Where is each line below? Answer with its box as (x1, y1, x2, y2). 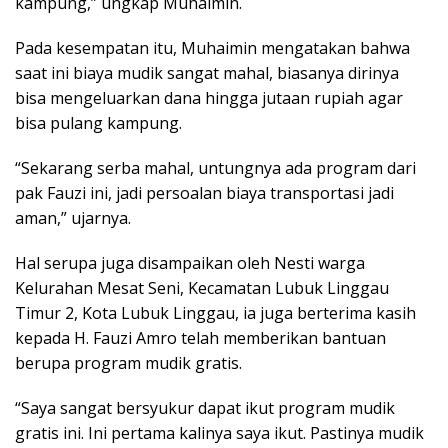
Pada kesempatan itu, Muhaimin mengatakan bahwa (15, 36, 410, 59)
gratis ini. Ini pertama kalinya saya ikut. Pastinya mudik (15, 421, 424, 444)
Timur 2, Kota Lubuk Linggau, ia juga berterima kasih (15, 301, 416, 324)
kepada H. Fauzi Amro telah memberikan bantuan (15, 326, 386, 349)
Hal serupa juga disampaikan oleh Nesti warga (15, 251, 365, 274)
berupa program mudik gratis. (15, 351, 242, 374)
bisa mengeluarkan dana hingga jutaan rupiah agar (15, 86, 403, 109)
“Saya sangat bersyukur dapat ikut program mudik (15, 396, 395, 419)
